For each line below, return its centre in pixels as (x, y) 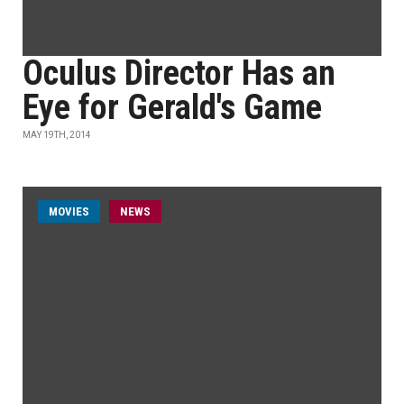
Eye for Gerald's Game (172, 107)
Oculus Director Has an (179, 73)
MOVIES (69, 211)
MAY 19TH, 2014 (57, 135)
